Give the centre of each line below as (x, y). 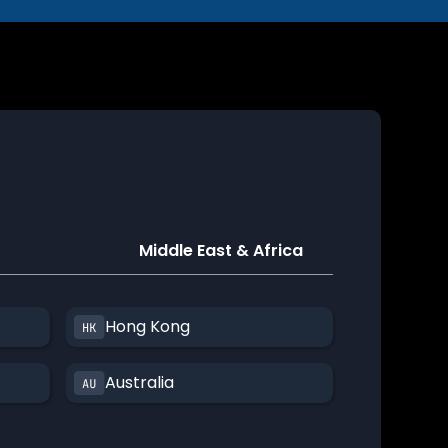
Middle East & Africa (220, 250)
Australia (140, 382)
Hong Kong (148, 326)
